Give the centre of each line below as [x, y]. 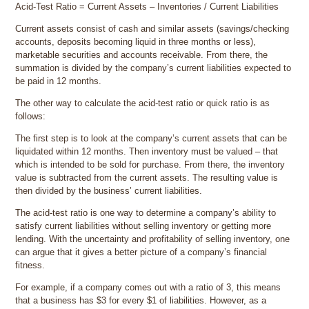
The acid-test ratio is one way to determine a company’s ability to [146, 213]
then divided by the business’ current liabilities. [109, 191]
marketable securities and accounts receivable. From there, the [142, 55]
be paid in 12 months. [59, 81]
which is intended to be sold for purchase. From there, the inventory [150, 165]
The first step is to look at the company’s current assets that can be [151, 139]
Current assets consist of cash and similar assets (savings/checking [152, 29]
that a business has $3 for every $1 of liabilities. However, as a [141, 301]
